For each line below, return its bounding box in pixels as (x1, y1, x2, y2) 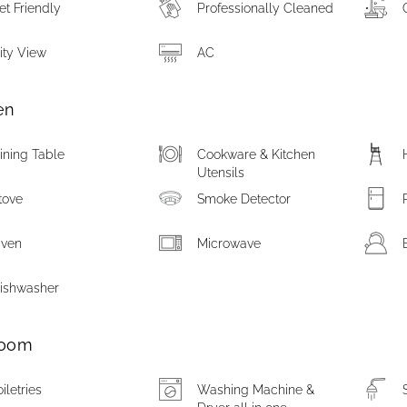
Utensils (196, 165, 244, 180)
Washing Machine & (196, 382, 314, 397)
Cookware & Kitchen (196, 147, 315, 162)
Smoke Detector (196, 192, 291, 206)
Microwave (196, 236, 261, 251)
